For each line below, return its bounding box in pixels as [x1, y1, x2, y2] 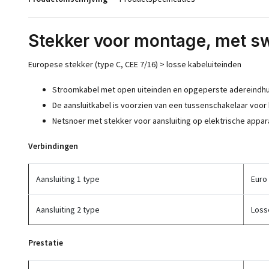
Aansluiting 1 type [36, 174, 100, 184]
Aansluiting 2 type [36, 204, 100, 215]
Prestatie [28, 237, 63, 248]
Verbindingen [28, 141, 78, 151]
